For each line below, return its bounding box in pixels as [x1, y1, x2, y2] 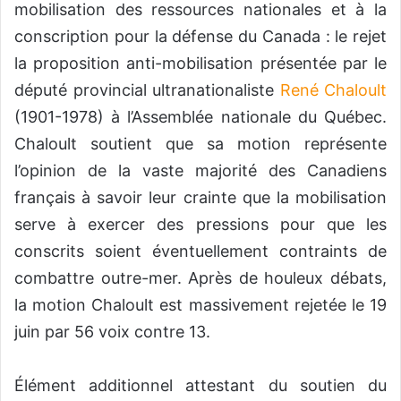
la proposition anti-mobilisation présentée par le [14, 54, 387, 73]
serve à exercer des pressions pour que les [14, 215, 387, 235]
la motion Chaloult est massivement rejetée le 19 [14, 295, 387, 315]
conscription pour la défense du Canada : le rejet [14, 27, 387, 47]
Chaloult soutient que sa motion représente [14, 134, 387, 154]
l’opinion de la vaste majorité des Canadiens [14, 161, 387, 181]
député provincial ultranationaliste [14, 81, 280, 100]
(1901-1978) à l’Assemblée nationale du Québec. [14, 107, 387, 127]
